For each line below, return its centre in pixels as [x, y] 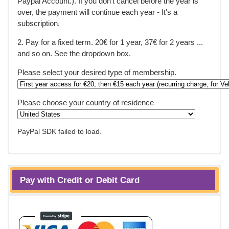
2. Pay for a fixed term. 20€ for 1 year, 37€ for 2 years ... [110, 42]
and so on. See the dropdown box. [74, 53]
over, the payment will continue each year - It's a [97, 12]
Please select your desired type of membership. [97, 72]
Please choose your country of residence [85, 102]
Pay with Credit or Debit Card [80, 180]
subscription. [38, 23]
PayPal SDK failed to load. [59, 131]
